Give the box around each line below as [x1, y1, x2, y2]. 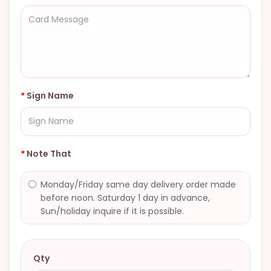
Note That [27, 147, 71, 160]
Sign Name [27, 89, 74, 102]
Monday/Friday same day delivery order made [41, 178, 236, 191]
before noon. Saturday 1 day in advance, [41, 191, 210, 204]
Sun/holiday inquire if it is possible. [41, 204, 184, 217]
